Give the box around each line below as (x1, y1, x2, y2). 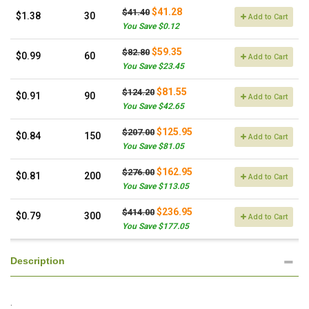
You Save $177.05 (122, 221, 189, 231)
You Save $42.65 (122, 101, 184, 111)
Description (10, 255, 65, 266)
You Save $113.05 (122, 181, 189, 191)
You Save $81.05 (122, 141, 184, 151)
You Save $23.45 (122, 61, 184, 71)
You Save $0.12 (122, 21, 179, 31)
